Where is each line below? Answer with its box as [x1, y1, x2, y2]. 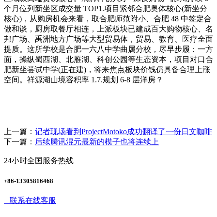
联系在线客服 [6, 196, 56, 204]
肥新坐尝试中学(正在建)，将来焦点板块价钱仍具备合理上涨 [4, 65, 210, 74]
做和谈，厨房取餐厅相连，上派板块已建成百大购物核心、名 [4, 25, 213, 33]
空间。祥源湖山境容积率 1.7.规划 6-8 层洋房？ [4, 76, 163, 84]
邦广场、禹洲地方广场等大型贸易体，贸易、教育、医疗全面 [4, 35, 213, 44]
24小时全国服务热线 [4, 156, 74, 165]
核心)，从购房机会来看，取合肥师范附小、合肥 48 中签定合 [4, 15, 212, 23]
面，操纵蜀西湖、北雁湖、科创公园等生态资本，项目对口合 [4, 55, 213, 64]
